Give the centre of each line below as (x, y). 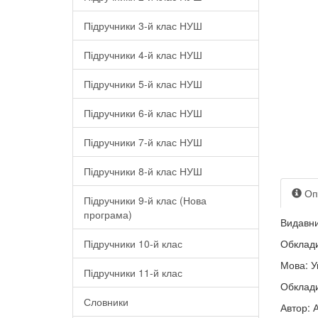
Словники (106, 302)
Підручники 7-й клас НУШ (143, 142)
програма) (108, 214)
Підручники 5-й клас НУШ (143, 84)
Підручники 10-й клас (133, 243)
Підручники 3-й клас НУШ (143, 26)
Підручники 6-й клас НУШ (143, 113)
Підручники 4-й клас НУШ (143, 55)
